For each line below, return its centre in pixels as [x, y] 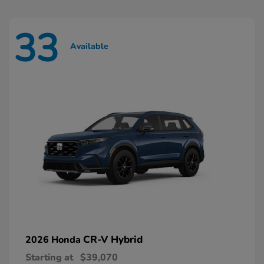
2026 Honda [54, 240]
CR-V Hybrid [113, 239]
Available [89, 46]
